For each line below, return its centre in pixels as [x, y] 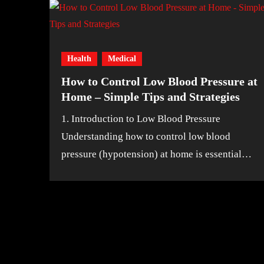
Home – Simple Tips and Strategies [151, 97]
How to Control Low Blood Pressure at [159, 81]
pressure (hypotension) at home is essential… [156, 154]
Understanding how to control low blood [146, 136]
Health [79, 59]
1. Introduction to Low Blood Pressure [65, 119]
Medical [122, 59]
